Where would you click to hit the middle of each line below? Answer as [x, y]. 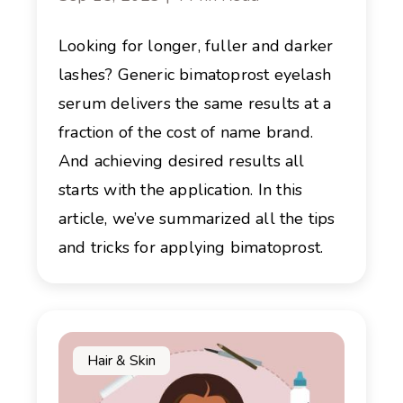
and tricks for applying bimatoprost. [191, 247]
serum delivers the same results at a [195, 103]
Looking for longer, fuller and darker [196, 45]
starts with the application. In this [181, 189]
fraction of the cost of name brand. [186, 132]
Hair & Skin [121, 360]
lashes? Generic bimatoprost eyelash [195, 74]
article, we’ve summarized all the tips [197, 218]
